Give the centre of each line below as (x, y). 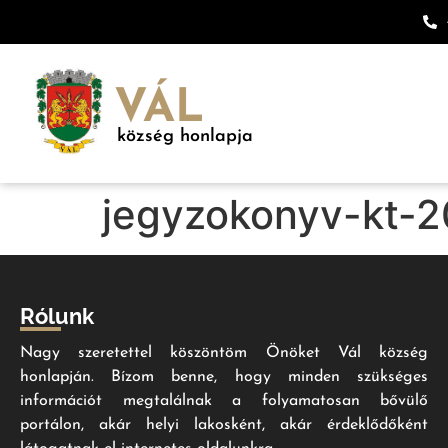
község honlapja (185, 136)
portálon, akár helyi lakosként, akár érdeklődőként (224, 425)
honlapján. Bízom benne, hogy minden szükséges (224, 377)
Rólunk (57, 316)
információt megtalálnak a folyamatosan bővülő (224, 401)
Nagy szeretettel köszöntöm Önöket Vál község (224, 353)
